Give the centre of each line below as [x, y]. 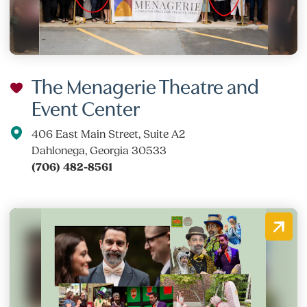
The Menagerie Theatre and [146, 85]
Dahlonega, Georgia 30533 [99, 150]
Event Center [86, 107]
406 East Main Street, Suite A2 [109, 134]
